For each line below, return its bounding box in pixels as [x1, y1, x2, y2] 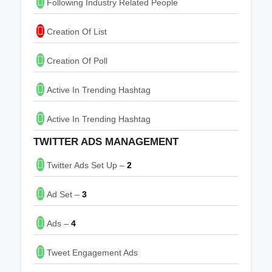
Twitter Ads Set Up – [44, 160, 127, 170]
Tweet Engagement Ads [44, 247, 138, 257]
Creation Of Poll [44, 55, 107, 66]
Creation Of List [44, 26, 107, 36]
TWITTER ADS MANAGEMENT [33, 135, 178, 148]
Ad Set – [44, 189, 82, 199]
